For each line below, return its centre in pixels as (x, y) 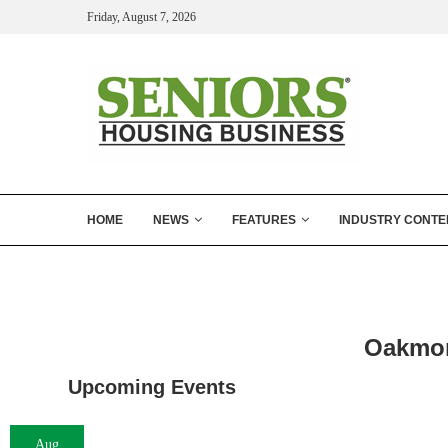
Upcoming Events (152, 387)
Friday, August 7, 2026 (141, 16)
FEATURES (264, 220)
